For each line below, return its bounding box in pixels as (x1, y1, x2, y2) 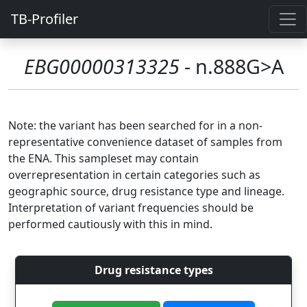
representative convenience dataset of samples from (8, 134, 282, 149)
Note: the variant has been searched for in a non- (8, 118, 262, 133)
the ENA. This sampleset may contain (8, 151, 199, 166)
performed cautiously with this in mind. (8, 217, 212, 232)
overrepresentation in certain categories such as (8, 167, 260, 182)
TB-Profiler (11, 10, 78, 28)
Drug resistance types (94, 262, 213, 278)
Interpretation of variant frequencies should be (8, 200, 254, 215)
